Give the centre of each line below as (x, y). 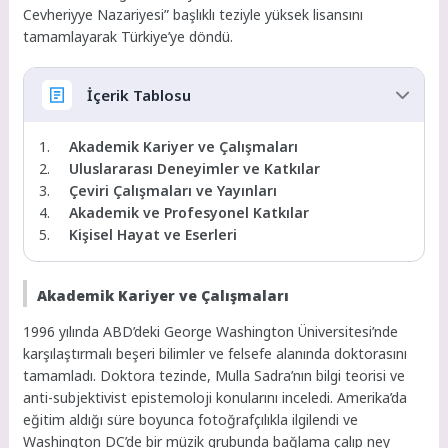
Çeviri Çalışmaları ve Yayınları (173, 191)
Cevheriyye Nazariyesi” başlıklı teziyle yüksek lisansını (193, 15)
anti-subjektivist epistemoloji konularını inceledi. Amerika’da (215, 398)
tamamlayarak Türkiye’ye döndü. (128, 37)
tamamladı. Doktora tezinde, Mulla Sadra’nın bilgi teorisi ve (214, 376)
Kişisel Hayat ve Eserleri (153, 235)
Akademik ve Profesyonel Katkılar (189, 213)
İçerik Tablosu (138, 95)
